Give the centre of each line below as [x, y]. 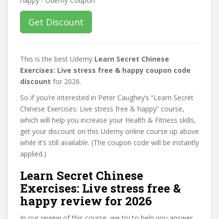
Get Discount [56, 22]
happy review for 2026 [86, 201]
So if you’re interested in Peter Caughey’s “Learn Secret [107, 98]
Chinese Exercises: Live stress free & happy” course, [102, 109]
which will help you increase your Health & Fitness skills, [108, 120]
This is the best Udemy [57, 59]
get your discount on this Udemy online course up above [109, 131]
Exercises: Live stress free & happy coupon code [105, 70]
